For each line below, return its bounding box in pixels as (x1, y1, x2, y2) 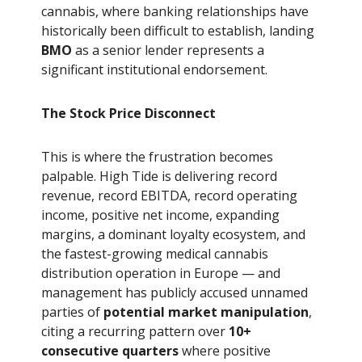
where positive (179, 341, 271, 360)
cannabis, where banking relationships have (41, 2, 309, 20)
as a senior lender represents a (72, 40, 264, 59)
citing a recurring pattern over (41, 322, 229, 340)
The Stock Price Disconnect (41, 103, 216, 122)
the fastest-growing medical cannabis (41, 244, 268, 263)
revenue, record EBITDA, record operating (41, 186, 297, 204)
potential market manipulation (103, 302, 309, 321)
